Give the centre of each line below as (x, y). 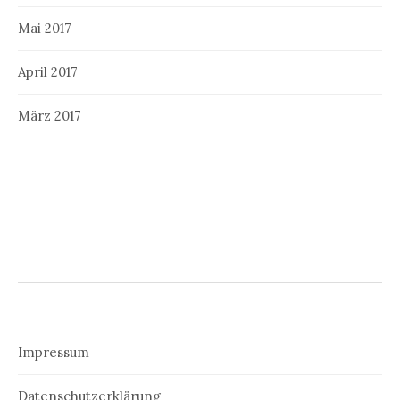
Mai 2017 (45, 29)
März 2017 (50, 116)
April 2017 (48, 72)
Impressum (54, 353)
